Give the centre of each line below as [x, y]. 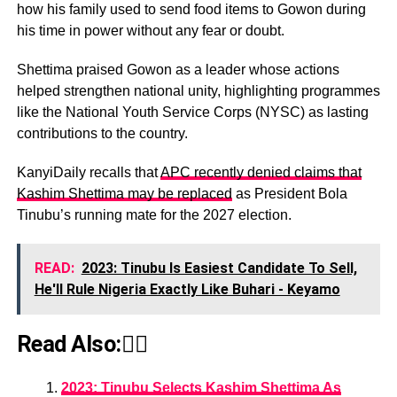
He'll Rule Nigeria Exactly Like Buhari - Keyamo [187, 289]
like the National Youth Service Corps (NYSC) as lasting [192, 112]
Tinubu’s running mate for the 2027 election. [154, 214]
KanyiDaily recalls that [88, 172]
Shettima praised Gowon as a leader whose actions [178, 69]
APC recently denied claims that [261, 172]
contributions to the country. [102, 133]
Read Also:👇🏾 [82, 343]
